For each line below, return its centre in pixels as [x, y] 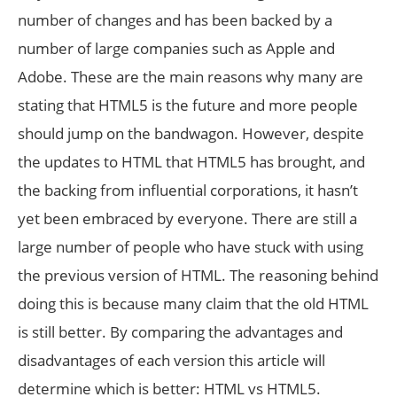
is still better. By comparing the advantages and [180, 332]
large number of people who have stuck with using [191, 247]
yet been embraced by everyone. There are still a [187, 218]
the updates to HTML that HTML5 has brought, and [191, 162]
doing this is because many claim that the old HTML [193, 304]
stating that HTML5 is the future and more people [188, 105]
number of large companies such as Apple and [176, 48]
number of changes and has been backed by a [175, 20]
